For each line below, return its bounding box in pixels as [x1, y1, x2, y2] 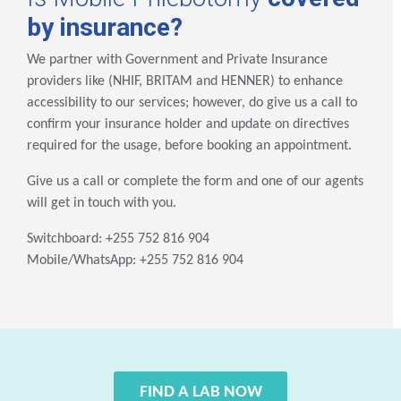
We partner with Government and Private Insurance [27, 53, 328, 68]
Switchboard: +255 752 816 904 [27, 232, 209, 247]
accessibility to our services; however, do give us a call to [27, 96, 357, 111]
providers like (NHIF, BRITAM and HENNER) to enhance [27, 74, 343, 90]
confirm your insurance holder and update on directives [27, 117, 349, 132]
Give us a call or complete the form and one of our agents [27, 175, 363, 190]
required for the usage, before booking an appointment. [27, 139, 352, 154]
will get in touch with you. [27, 196, 176, 211]
